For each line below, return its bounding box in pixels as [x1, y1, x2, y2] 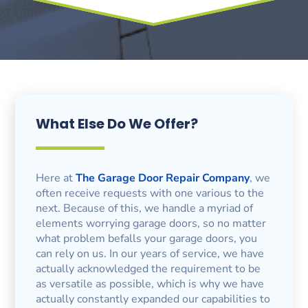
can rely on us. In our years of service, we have [36, 246, 265, 262]
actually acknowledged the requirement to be [36, 261, 261, 277]
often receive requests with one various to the [36, 186, 265, 201]
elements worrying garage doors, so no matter [36, 216, 267, 232]
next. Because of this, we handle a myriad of [36, 201, 254, 217]
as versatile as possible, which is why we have [36, 276, 265, 292]
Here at [36, 170, 76, 186]
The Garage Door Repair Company [76, 170, 250, 186]
